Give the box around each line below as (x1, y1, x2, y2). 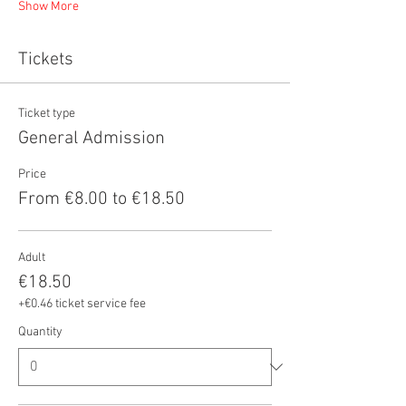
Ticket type (18, 106, 75, 121)
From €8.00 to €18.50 (18, 188, 185, 210)
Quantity (18, 324, 63, 340)
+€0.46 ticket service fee (18, 296, 146, 312)
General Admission (18, 128, 165, 150)
